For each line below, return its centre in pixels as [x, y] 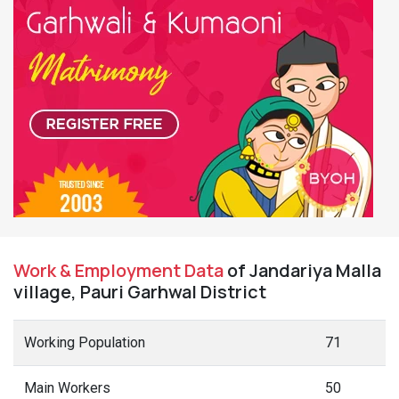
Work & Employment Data [118, 270]
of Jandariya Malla [302, 270]
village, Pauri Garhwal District [140, 292]
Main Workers [67, 388]
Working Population [85, 342]
